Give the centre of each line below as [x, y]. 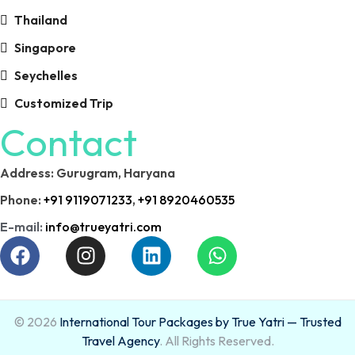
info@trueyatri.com [103, 226]
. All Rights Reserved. [216, 340]
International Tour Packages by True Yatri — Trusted [200, 321]
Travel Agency [120, 340]
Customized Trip [64, 103]
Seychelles [46, 75]
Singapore [45, 47]
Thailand [41, 19]
